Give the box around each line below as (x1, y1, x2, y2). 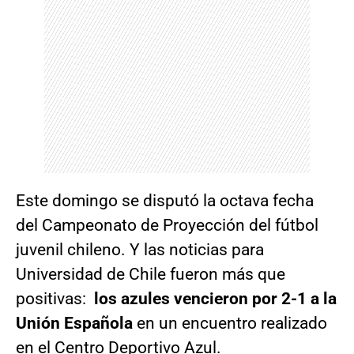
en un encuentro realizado (137, 314, 327, 333)
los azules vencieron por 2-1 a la (90, 289, 337, 309)
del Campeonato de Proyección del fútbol (16, 216, 318, 235)
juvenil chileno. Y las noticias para (16, 240, 264, 260)
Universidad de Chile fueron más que (16, 265, 285, 284)
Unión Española (16, 314, 137, 333)
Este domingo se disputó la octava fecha (16, 191, 314, 211)
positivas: (16, 289, 90, 309)
